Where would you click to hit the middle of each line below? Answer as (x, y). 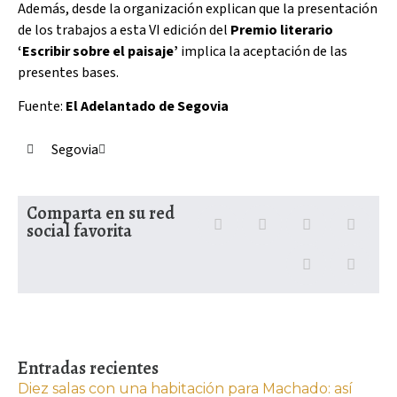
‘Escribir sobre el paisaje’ (98, 51)
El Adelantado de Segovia (147, 107)
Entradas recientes (88, 368)
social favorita (79, 230)
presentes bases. (68, 72)
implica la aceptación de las (263, 51)
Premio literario (280, 30)
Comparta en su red (101, 213)
